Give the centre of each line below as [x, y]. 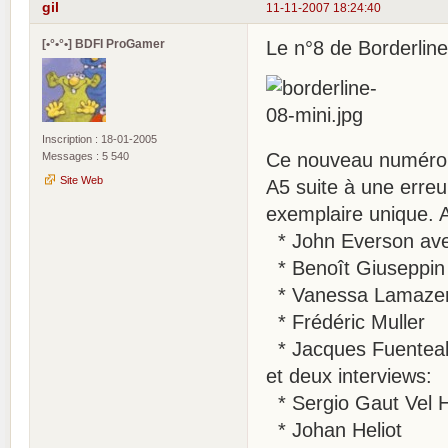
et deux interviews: [349, 375]
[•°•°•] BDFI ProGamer [103, 43]
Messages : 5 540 [85, 155]
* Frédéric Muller [345, 321]
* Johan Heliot [334, 429]
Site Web [81, 179]
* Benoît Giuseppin [355, 267]
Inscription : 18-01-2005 [99, 138]
